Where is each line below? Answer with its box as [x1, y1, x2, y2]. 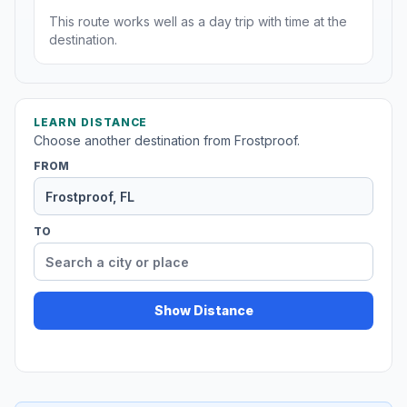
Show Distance [154, 303, 253, 319]
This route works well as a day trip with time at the [49, 14, 347, 30]
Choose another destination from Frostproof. [34, 133, 300, 149]
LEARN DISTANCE [34, 115, 148, 130]
